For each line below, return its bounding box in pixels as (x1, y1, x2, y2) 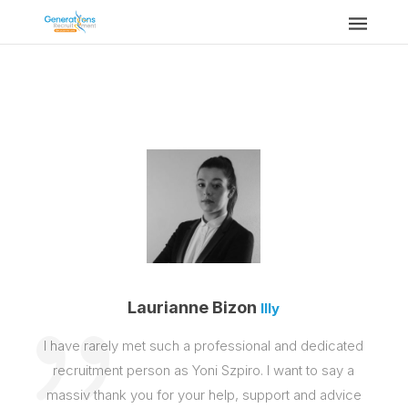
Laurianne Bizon (127, 298, 258, 317)
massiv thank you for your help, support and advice (46, 386, 362, 403)
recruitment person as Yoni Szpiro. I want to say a (53, 362, 355, 379)
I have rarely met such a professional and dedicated (44, 337, 364, 354)
